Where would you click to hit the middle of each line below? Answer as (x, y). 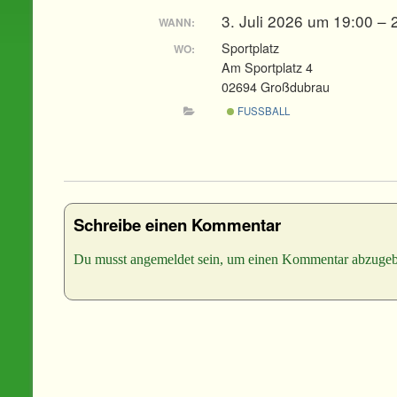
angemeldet (162, 260)
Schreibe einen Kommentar (177, 225)
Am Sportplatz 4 (267, 67)
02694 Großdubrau (275, 86)
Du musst (102, 260)
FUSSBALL (263, 111)
